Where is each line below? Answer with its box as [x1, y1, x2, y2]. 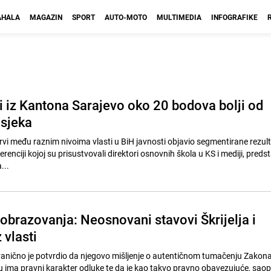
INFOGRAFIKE [211, 12, 258, 22]
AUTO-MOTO [105, 12, 147, 22]
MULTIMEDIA [157, 12, 201, 22]
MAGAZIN [30, 12, 62, 22]
